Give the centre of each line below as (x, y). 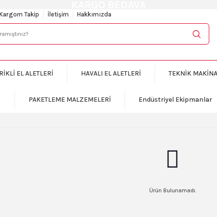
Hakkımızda (94, 15)
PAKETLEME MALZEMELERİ (70, 100)
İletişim (58, 15)
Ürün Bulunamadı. (172, 191)
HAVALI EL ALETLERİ (111, 74)
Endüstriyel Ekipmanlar (175, 100)
